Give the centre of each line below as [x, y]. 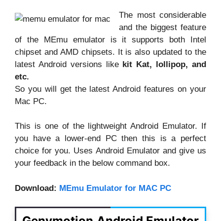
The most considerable [163, 15]
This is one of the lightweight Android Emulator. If [110, 126]
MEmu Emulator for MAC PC [115, 188]
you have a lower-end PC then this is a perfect [110, 139]
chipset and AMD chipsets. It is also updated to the [110, 52]
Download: [37, 188]
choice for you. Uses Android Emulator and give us [110, 151]
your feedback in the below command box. [92, 163]
